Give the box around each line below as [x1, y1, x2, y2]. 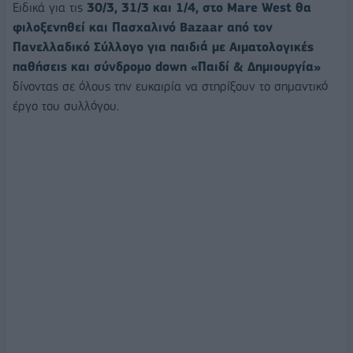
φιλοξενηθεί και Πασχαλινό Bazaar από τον [13, 19, 273, 35]
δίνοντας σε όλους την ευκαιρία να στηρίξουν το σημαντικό [13, 78, 328, 94]
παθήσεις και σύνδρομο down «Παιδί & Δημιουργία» [13, 58, 321, 74]
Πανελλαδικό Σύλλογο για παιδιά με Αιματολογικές [13, 39, 314, 54]
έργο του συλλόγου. [13, 98, 119, 113]
